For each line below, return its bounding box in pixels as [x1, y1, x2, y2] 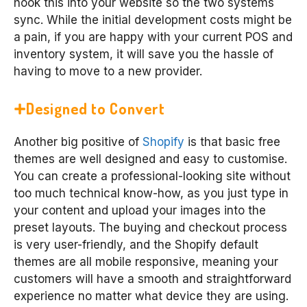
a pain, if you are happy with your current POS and [14, 29, 293, 44]
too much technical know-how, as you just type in [14, 186, 288, 201]
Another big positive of [14, 135, 143, 149]
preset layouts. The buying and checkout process [14, 221, 287, 235]
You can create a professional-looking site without [14, 169, 291, 184]
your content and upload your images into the [14, 204, 266, 218]
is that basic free [184, 135, 280, 149]
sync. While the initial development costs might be [14, 12, 292, 27]
